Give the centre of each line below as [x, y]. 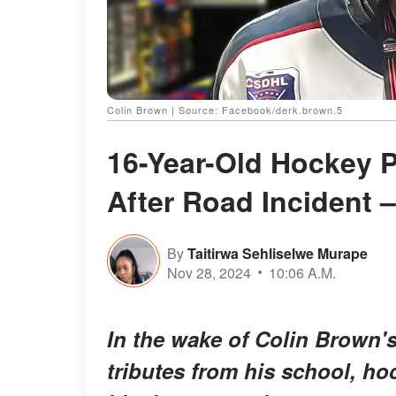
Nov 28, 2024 [209, 272]
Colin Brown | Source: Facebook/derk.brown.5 [225, 110]
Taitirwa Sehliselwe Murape [278, 253]
